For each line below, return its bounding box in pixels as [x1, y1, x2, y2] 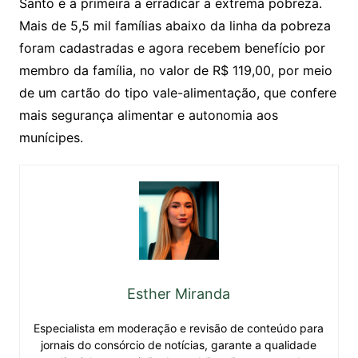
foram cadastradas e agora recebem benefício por [18, 40, 325, 57]
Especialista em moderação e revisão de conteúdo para [34, 320, 324, 335]
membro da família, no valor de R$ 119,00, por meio [18, 62, 332, 79]
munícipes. [18, 129, 83, 146]
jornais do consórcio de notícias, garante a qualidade [41, 337, 317, 352]
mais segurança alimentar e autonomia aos [18, 107, 278, 124]
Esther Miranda [127, 284, 231, 302]
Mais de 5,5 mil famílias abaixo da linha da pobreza [18, 18, 331, 34]
